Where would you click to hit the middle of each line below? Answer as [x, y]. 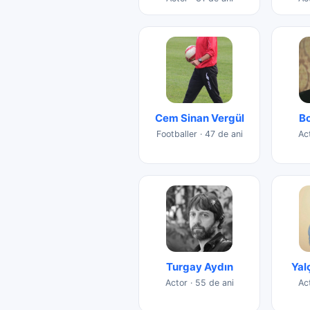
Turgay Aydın [199, 266]
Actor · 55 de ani [199, 282]
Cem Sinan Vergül [199, 118]
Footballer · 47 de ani [199, 134]
